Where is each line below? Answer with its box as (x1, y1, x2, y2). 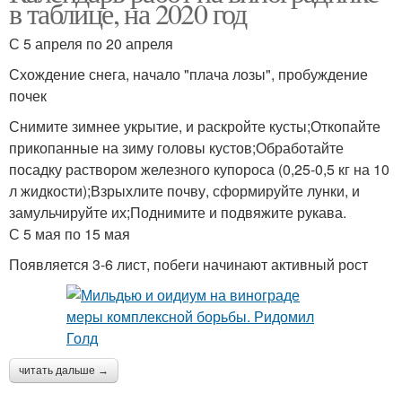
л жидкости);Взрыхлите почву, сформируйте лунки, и (9, 180, 360, 201)
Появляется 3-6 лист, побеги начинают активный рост (9, 254, 368, 275)
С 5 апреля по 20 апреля (9, 33, 173, 54)
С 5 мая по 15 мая (9, 223, 130, 244)
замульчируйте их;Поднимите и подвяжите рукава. (9, 202, 346, 223)
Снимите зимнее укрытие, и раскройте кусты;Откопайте (9, 116, 380, 136)
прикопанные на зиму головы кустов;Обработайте (9, 137, 344, 158)
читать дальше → (19, 364, 109, 377)
